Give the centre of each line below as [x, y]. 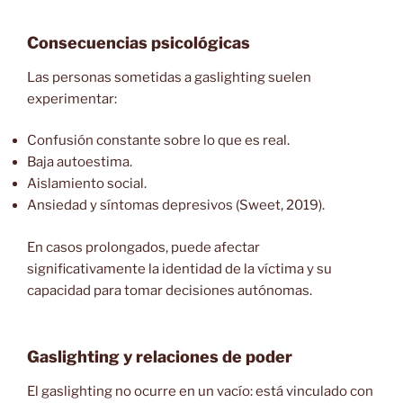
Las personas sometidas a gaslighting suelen [169, 77]
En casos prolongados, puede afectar [143, 247]
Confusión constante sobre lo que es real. [158, 141]
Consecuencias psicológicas [139, 43]
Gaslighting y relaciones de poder [160, 357]
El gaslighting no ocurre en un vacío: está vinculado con [200, 391]
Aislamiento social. [87, 184]
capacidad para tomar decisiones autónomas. [170, 290]
